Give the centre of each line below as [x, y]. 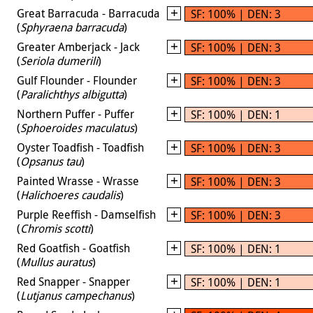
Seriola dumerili [59, 60]
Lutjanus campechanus [76, 295]
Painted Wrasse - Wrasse [78, 181]
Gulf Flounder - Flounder [77, 80]
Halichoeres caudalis [70, 195]
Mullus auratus [56, 262]
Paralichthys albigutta [72, 94]
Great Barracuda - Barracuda [88, 13]
